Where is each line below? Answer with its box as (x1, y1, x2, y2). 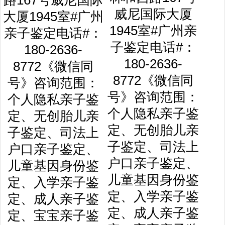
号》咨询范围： (107, 90, 199, 104)
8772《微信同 (113, 73, 193, 87)
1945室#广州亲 (109, 24, 197, 38)
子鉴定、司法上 (107, 140, 199, 154)
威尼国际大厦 (114, 7, 192, 21)
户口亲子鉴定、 (107, 156, 199, 170)
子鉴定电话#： (110, 40, 196, 54)
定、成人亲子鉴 (107, 206, 199, 220)
